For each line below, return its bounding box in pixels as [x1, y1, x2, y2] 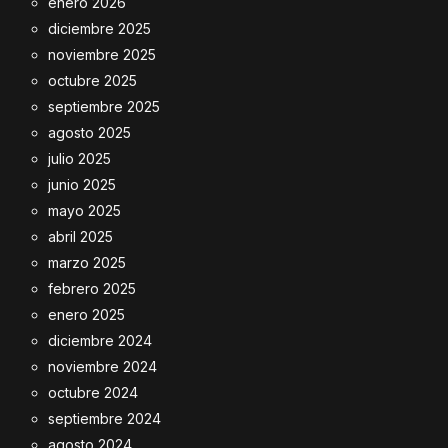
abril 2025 [48, 228, 113, 245]
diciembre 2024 [48, 332, 152, 349]
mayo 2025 [48, 202, 121, 219]
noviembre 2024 [48, 358, 157, 375]
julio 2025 [48, 150, 111, 167]
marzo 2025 [48, 254, 126, 271]
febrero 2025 [48, 280, 136, 297]
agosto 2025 [48, 124, 131, 141]
